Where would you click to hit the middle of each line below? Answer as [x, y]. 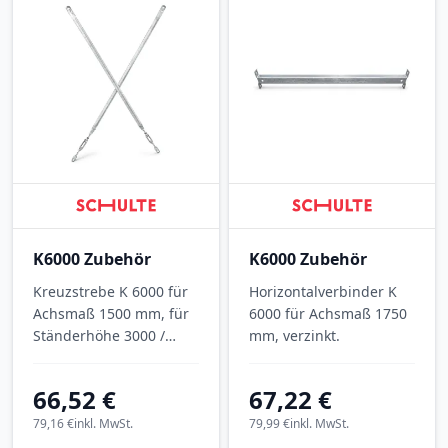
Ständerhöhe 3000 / [99, 335]
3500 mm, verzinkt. [96, 357]
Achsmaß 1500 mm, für [111, 313]
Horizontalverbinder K [323, 291]
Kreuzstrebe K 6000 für [110, 291]
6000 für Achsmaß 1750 [328, 313]
